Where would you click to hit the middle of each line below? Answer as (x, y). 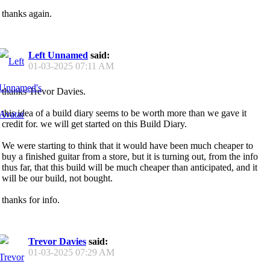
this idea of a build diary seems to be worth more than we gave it (124, 113)
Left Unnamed (58, 55)
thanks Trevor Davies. (44, 91)
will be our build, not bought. (57, 178)
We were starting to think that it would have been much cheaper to (127, 145)
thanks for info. (31, 199)
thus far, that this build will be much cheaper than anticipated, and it (130, 167)
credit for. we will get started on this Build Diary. (94, 124)
